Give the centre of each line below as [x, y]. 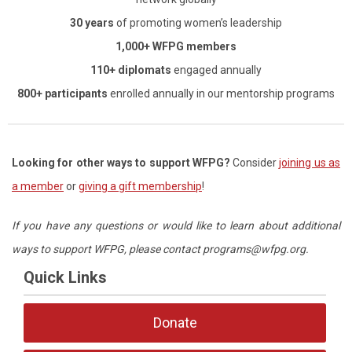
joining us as [310, 163]
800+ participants [62, 94]
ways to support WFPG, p [73, 249]
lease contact [169, 249]
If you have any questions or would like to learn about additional [176, 226]
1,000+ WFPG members [176, 47]
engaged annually [216, 70]
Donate [175, 323]
